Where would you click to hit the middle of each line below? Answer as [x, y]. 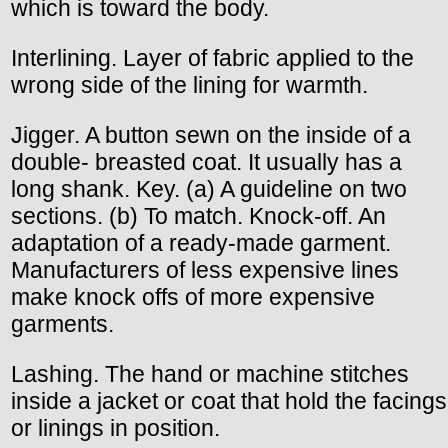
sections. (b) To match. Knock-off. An [198, 215]
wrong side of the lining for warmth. [189, 84]
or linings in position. [115, 427]
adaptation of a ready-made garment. [201, 242]
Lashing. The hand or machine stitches [210, 373]
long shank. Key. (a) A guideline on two [209, 188]
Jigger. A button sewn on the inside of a [211, 134]
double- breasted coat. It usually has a [206, 161]
